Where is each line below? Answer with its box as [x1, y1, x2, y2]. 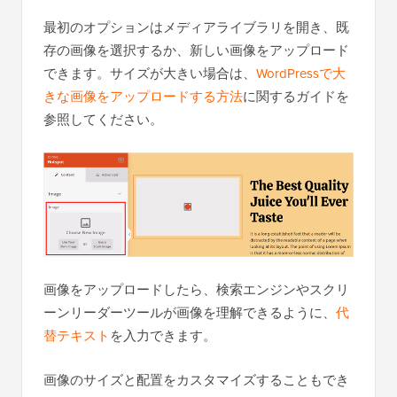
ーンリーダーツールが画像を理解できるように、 [43, 303, 336, 323]
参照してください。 [43, 110, 163, 129]
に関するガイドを [243, 87, 349, 106]
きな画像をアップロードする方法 [43, 87, 243, 106]
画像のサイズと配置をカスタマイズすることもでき [43, 370, 349, 390]
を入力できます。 [110, 326, 216, 346]
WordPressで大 [256, 64, 346, 83]
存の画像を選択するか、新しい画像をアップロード [43, 41, 349, 60]
